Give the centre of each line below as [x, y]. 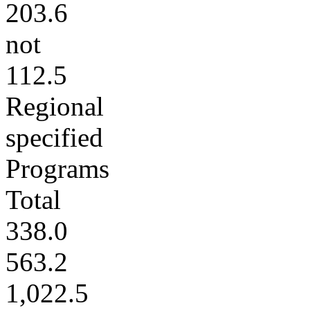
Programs [57, 168]
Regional [55, 106]
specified [54, 137]
